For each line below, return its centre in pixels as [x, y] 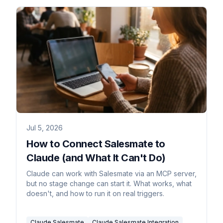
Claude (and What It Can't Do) [96, 158]
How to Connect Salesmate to [96, 144]
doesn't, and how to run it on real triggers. [95, 194]
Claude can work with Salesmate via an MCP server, [111, 174]
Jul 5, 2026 [45, 128]
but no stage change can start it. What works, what [109, 184]
